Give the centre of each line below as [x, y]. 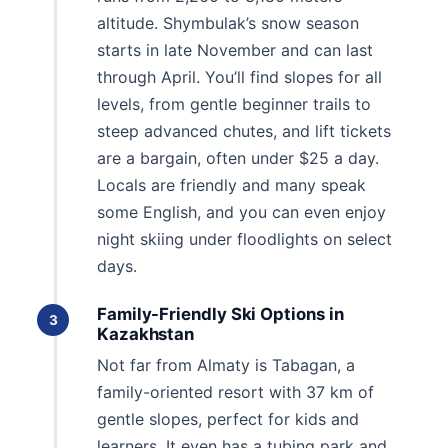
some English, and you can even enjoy [241, 212]
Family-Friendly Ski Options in [220, 314]
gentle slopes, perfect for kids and [228, 419]
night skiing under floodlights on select [244, 239]
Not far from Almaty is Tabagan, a [226, 365]
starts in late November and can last [235, 50]
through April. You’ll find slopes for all [239, 77]
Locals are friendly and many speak [231, 185]
